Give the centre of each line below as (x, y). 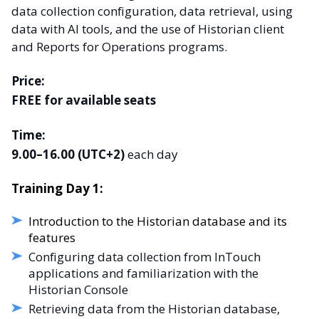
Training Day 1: (57, 188)
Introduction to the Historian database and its (158, 221)
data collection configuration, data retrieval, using (152, 11)
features (52, 237)
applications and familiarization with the (143, 273)
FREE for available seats (84, 100)
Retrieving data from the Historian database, (154, 308)
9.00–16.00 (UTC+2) (68, 155)
